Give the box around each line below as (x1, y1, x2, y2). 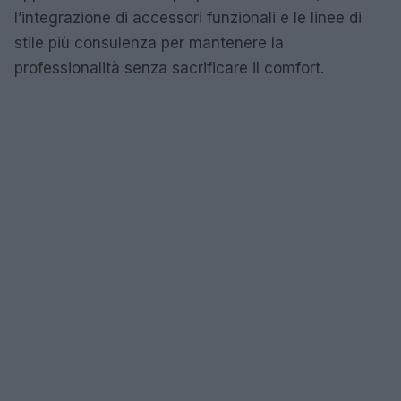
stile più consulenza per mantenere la (14, 34, 284, 53)
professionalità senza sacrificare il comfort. (14, 59, 324, 78)
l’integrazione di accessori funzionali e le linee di (14, 9, 362, 28)
